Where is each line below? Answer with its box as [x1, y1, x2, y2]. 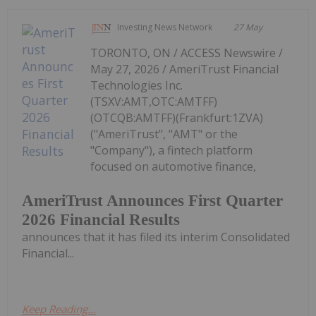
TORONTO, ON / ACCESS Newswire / [90, 44, 284, 61]
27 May [233, 20, 263, 33]
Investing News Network [117, 20, 213, 33]
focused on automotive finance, [90, 158, 257, 174]
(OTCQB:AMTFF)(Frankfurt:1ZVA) [90, 109, 264, 126]
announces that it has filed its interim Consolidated [22, 229, 290, 245]
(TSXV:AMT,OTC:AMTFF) [90, 93, 218, 109]
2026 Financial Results [22, 210, 180, 229]
